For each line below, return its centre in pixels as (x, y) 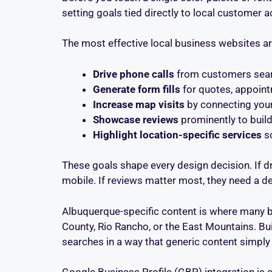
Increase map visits (139, 104)
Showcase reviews (136, 119)
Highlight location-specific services (177, 134)
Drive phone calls (134, 74)
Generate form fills (137, 89)
